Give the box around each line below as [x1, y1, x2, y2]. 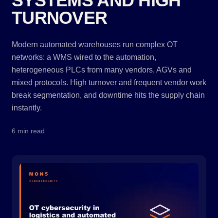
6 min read [12, 127, 45, 135]
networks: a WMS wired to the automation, [12, 53, 156, 61]
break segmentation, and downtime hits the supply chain [12, 91, 205, 99]
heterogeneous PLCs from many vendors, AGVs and [12, 66, 192, 74]
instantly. [12, 104, 42, 112]
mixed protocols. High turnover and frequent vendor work [12, 78, 206, 87]
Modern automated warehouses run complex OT [12, 40, 178, 49]
